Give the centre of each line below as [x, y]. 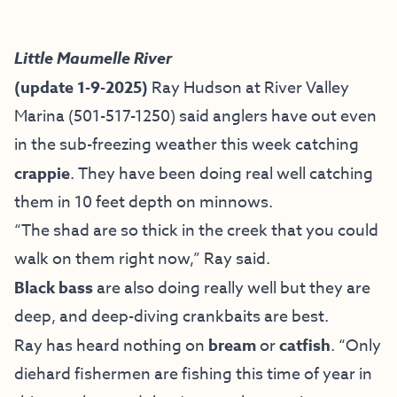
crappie [42, 173]
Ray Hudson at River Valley [250, 88]
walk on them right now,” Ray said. [142, 259]
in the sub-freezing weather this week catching [187, 144]
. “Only [356, 346]
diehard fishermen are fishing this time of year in [193, 374]
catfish [305, 345]
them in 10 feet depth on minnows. [144, 202]
